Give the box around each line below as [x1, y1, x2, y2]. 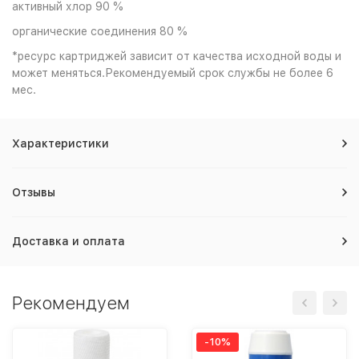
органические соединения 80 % [12, 25, 188, 38]
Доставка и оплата [12, 235, 125, 248]
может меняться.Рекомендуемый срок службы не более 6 [12, 67, 333, 79]
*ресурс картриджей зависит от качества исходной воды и [12, 50, 341, 63]
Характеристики [12, 137, 109, 150]
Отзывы [12, 186, 55, 199]
